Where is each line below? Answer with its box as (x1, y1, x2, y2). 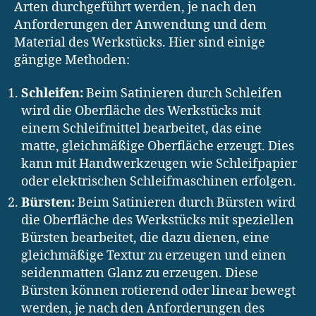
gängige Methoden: (14, 51, 130, 68)
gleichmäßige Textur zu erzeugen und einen (21, 248, 286, 265)
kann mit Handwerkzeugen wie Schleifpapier (21, 156, 297, 173)
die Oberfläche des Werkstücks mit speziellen (21, 212, 294, 229)
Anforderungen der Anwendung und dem (14, 16, 267, 33)
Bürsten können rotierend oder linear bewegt (21, 283, 296, 300)
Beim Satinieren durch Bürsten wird (75, 195, 296, 212)
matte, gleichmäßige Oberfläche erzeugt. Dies (21, 138, 294, 155)
